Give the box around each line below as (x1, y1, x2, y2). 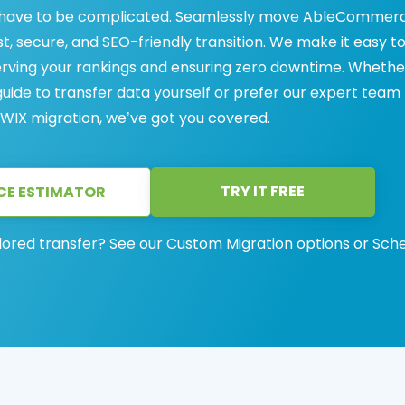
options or (292, 233, 372, 254)
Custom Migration (165, 233, 293, 254)
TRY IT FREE (221, 181, 305, 202)
